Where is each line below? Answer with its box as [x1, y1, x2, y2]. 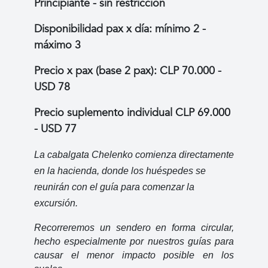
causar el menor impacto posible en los [34, 249, 234, 260]
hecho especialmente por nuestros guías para [34, 236, 234, 246]
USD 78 [34, 79, 70, 95]
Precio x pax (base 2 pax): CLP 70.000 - [34, 63, 221, 78]
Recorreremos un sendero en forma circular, [34, 222, 234, 233]
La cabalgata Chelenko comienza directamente [34, 149, 234, 160]
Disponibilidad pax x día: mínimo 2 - [34, 21, 206, 36]
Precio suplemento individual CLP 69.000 [34, 105, 230, 120]
